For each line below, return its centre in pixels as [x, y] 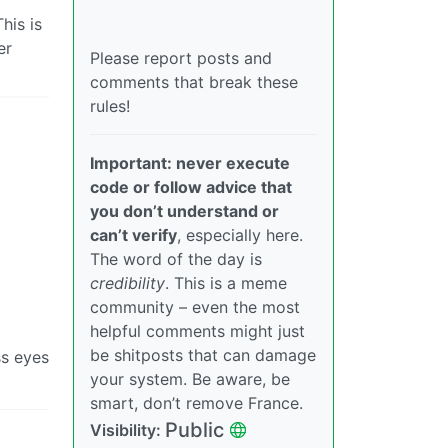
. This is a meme [226, 282]
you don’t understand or [184, 210]
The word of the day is [176, 258]
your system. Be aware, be [190, 378]
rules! [110, 105]
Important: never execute [190, 162]
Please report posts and [181, 57]
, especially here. [240, 234]
